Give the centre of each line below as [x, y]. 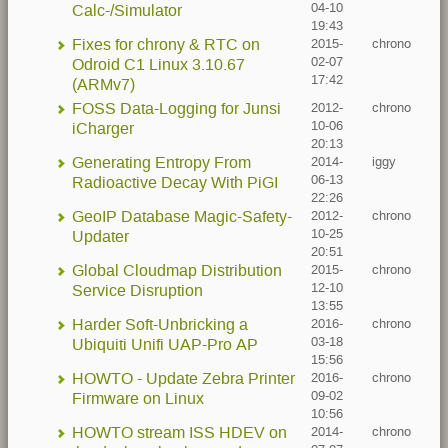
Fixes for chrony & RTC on [166, 44]
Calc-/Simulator [127, 10]
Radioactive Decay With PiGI [175, 182]
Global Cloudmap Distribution [177, 270]
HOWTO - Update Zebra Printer [183, 378]
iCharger [103, 128]
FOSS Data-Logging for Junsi [176, 108]
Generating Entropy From [161, 162]
